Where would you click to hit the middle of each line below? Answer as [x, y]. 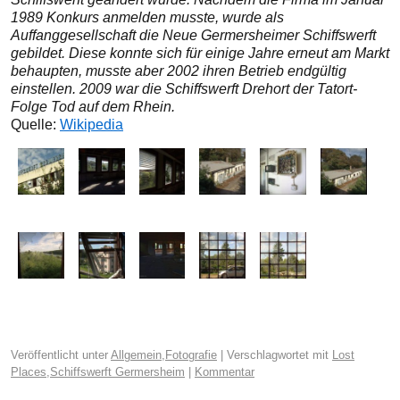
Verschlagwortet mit [278, 354]
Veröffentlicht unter [59, 354]
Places [29, 371]
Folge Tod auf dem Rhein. [93, 107]
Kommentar [225, 371]
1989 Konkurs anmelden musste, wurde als [147, 18]
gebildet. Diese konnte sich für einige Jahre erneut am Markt [200, 54]
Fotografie [191, 354]
